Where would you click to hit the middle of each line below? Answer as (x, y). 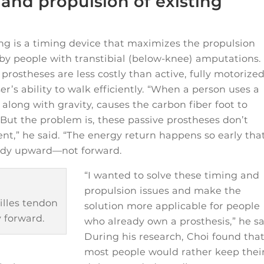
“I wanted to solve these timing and (172, 176)
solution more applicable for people (172, 206)
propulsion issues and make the (163, 191)
